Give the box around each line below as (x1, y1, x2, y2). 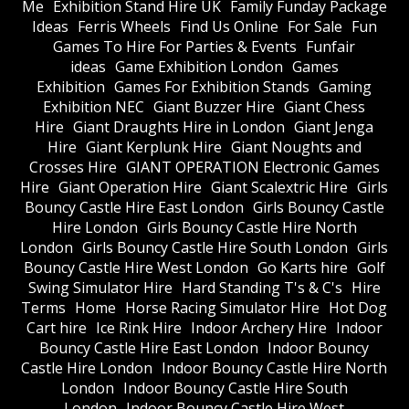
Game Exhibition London (114, 56, 283, 77)
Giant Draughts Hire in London (73, 116, 286, 137)
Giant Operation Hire (58, 176, 203, 197)
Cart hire (26, 317, 87, 338)
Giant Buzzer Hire (153, 96, 276, 117)
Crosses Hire (28, 156, 117, 177)
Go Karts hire (257, 257, 348, 278)
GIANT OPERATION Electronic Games (125, 156, 380, 177)
